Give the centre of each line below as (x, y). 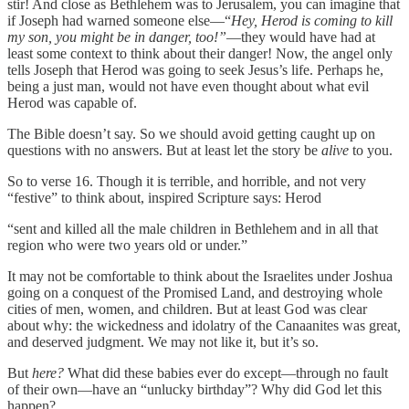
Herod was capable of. (72, 103)
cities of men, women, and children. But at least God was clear (187, 309)
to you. (372, 151)
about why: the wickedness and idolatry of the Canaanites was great (202, 326)
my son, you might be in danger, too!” (117, 37)
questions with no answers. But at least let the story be (164, 151)
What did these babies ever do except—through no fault (228, 373)
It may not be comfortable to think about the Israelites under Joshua (200, 277)
